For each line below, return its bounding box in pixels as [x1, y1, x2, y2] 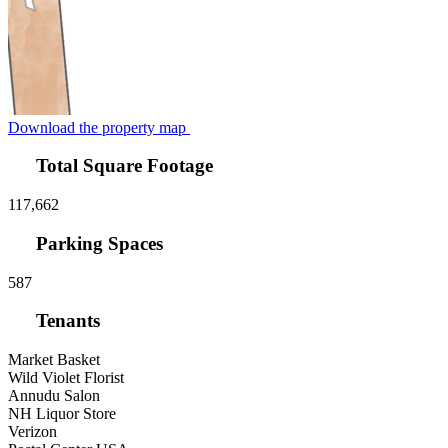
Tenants [31, 310, 101, 332]
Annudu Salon [8, 387, 100, 404]
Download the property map [8, 118, 190, 136]
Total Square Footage [31, 155, 214, 177]
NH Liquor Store [8, 405, 116, 422]
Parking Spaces [31, 232, 164, 254]
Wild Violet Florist [8, 369, 124, 386]
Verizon [8, 423, 57, 440]
